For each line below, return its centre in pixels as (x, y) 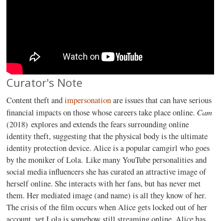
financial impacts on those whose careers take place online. (102, 112)
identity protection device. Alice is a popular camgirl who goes (108, 148)
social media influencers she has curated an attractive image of (107, 172)
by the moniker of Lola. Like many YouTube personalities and (107, 160)
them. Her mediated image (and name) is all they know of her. (107, 195)
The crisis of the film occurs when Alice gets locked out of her (107, 207)
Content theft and (36, 100)
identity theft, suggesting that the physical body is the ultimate (107, 136)
